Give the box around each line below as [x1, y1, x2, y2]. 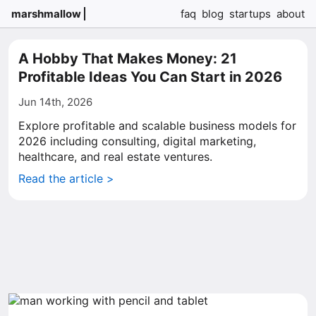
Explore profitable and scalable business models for [18, 119, 296, 133]
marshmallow [11, 7, 81, 20]
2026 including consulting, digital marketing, [18, 134, 256, 148]
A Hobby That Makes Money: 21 [18, 50, 237, 67]
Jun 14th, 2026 [18, 95, 92, 109]
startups [229, 7, 271, 20]
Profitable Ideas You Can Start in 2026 [18, 68, 282, 85]
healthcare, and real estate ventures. [18, 150, 212, 164]
